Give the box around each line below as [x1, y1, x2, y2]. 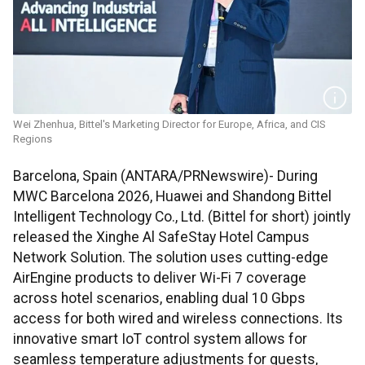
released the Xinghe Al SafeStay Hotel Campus [13, 229, 310, 246]
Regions [13, 133, 52, 146]
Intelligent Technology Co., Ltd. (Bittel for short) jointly [13, 209, 350, 226]
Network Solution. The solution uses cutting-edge [13, 249, 328, 266]
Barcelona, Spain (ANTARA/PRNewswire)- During [13, 168, 318, 185]
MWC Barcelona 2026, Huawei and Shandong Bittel [13, 188, 332, 205]
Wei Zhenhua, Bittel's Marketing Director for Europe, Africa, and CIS [13, 118, 326, 131]
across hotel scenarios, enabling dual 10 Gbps [13, 290, 306, 307]
